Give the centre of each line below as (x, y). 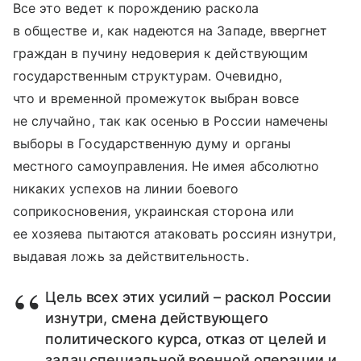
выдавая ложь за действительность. (131, 257)
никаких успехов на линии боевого (126, 189)
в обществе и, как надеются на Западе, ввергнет (170, 31)
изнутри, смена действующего (157, 318)
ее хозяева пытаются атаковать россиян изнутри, (175, 234)
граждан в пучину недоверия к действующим (160, 54)
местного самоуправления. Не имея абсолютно (166, 166)
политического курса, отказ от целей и (186, 339)
